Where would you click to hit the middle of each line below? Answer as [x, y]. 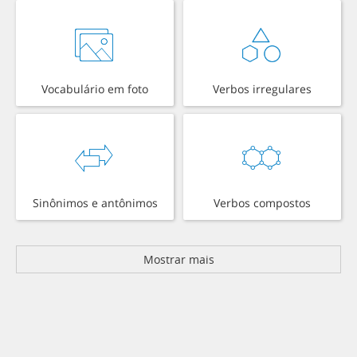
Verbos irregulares [262, 89]
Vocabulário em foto [95, 89]
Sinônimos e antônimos [95, 203]
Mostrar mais [178, 260]
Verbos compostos [262, 203]
